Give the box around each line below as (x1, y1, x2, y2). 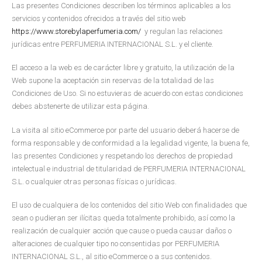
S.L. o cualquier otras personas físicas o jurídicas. (12, 177, 177, 186)
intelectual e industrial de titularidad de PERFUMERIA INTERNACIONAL (12, 164, 246, 173)
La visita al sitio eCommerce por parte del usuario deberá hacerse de (12, 125, 239, 135)
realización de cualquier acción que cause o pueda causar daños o (12, 226, 232, 236)
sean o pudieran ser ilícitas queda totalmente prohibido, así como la (12, 213, 235, 223)
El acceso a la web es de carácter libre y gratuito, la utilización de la (12, 63, 235, 73)
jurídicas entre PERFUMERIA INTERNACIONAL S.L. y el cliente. (12, 39, 213, 49)
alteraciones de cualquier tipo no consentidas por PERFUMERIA (12, 239, 219, 249)
